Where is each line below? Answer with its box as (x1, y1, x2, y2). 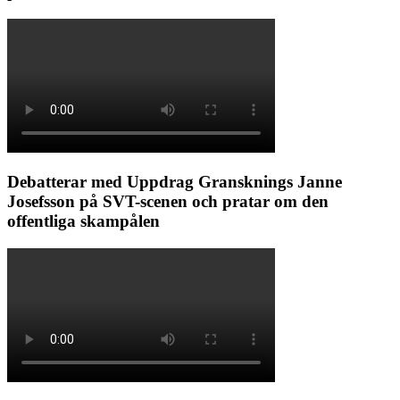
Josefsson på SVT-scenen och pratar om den (7, 192, 329, 212)
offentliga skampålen (7, 212, 160, 231)
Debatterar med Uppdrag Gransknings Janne (7, 172, 342, 192)
